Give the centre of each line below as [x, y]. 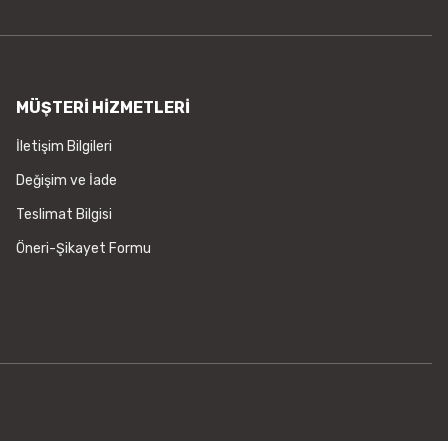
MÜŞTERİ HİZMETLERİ [103, 107]
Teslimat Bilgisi [64, 214]
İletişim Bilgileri [64, 146]
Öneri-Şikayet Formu [83, 248]
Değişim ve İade [66, 180]
